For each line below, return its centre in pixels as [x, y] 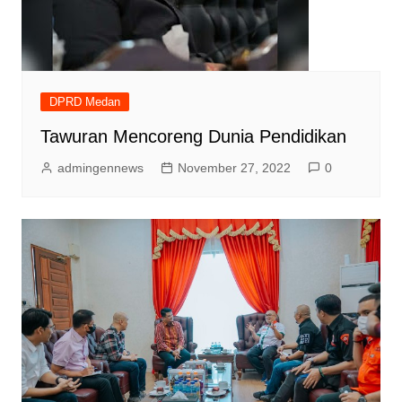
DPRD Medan [84, 101]
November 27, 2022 [234, 167]
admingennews [100, 167]
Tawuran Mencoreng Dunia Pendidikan [193, 136]
